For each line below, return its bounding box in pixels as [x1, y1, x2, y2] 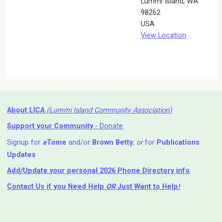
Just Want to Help [115, 182, 178, 191]
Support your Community [7, 122, 94, 131]
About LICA [7, 106, 47, 115]
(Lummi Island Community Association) [47, 106, 172, 115]
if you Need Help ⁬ [45, 182, 107, 191]
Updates [7, 150, 36, 159]
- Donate [93, 122, 123, 131]
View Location [141, 31, 187, 40]
